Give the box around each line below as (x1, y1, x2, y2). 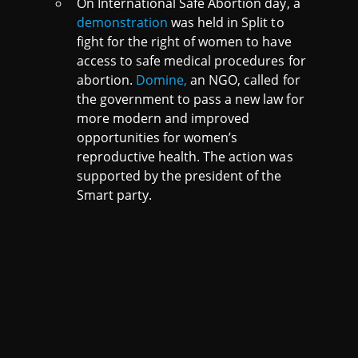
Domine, (136, 70, 188, 89)
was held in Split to (168, 13, 284, 31)
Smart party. (77, 185, 153, 204)
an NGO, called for (187, 70, 300, 89)
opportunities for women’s (77, 128, 238, 146)
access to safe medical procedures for (77, 51, 306, 70)
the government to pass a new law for (77, 89, 304, 108)
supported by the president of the (77, 166, 282, 185)
